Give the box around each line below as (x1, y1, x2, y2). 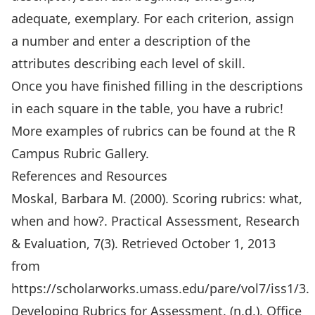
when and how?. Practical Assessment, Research (11, 212, 300, 229)
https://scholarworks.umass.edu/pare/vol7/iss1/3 (11, 280, 306, 297)
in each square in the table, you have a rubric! (11, 100, 283, 117)
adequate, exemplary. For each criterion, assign (11, 10, 294, 27)
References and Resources (11, 167, 167, 184)
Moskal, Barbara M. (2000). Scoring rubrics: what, (11, 190, 302, 207)
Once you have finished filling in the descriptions (11, 77, 303, 94)
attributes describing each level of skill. (11, 55, 245, 72)
